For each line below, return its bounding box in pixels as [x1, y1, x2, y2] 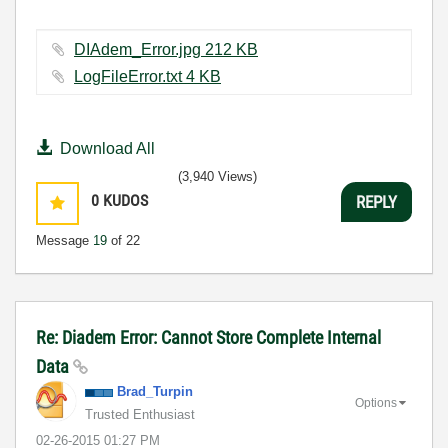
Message [36, 233, 93, 248]
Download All [60, 140, 155, 157]
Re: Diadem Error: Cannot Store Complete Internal [36, 327, 381, 348]
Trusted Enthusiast [85, 407, 195, 422]
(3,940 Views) [178, 169, 257, 184]
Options [355, 395, 397, 410]
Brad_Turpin [117, 384, 193, 399]
